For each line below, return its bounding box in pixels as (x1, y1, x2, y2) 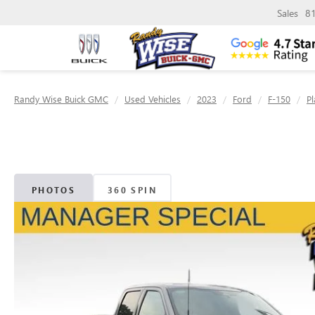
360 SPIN (107, 184, 157, 195)
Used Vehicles (124, 93, 181, 105)
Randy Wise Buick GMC (14, 93, 108, 105)
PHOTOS (31, 184, 76, 195)
